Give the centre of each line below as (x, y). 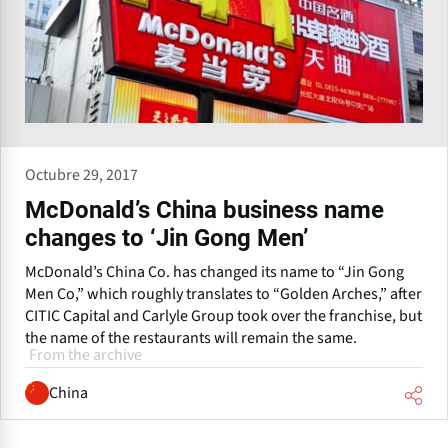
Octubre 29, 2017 (81, 174)
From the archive (85, 354)
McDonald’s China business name (204, 209)
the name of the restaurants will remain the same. (191, 337)
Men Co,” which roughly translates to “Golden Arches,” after (223, 293)
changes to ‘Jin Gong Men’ (167, 237)
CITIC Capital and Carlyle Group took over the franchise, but (223, 315)
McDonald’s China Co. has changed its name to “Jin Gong (214, 271)
